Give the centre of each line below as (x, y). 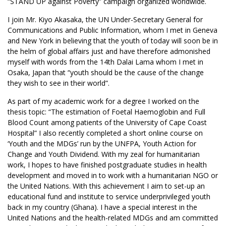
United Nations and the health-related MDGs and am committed (113, 218)
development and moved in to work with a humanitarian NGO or (113, 175)
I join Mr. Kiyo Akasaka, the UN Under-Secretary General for (105, 19)
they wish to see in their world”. (59, 83)
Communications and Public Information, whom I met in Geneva (112, 30)
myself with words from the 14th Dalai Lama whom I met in (105, 62)
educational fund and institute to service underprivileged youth (109, 196)
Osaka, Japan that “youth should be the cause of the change (106, 72)
